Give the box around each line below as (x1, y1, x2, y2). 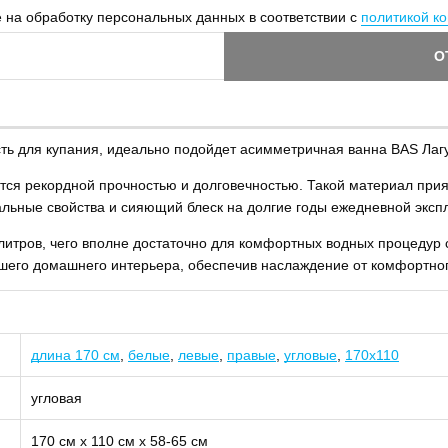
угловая (31, 390, 82, 406)
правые (227, 347, 276, 363)
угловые (284, 347, 337, 363)
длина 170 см (31, 347, 120, 363)
